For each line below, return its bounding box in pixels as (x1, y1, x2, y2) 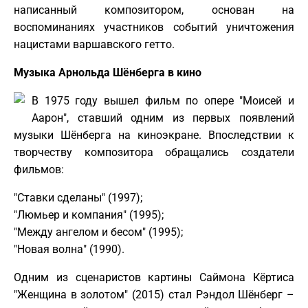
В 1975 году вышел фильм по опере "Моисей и (32, 93, 294, 107)
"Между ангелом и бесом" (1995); (14, 225, 183, 239)
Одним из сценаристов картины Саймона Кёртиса (14, 270, 294, 284)
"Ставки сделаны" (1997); (14, 190, 142, 204)
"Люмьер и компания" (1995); (14, 208, 164, 221)
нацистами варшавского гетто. (14, 37, 175, 51)
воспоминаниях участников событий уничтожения (14, 20, 294, 34)
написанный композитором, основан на (14, 3, 294, 16)
